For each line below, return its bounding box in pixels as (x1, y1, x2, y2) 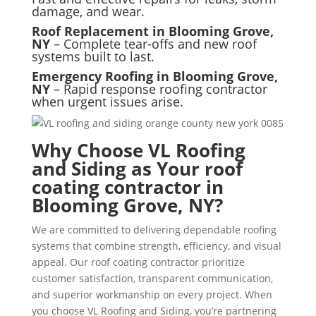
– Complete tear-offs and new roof (49, 35, 257, 52)
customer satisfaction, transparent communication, (31, 271, 273, 285)
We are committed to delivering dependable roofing (31, 222, 276, 236)
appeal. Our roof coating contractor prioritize (31, 255, 245, 269)
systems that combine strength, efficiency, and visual (31, 238, 281, 253)
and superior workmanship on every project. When (31, 287, 272, 301)
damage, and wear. (31, 2, 145, 20)
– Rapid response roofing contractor (49, 80, 267, 97)
